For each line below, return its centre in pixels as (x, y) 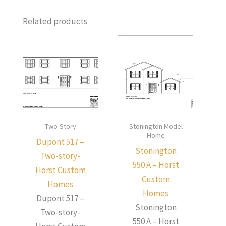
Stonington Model (156, 126)
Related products (55, 21)
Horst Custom (60, 170)
